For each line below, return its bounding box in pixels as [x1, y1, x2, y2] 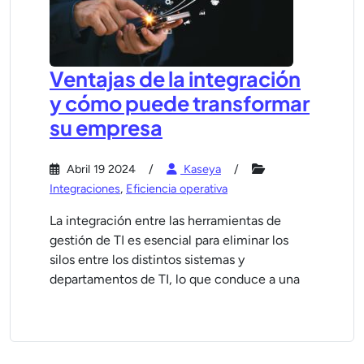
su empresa [50, 115, 162, 141]
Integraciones [50, 181, 120, 196]
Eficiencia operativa [126, 181, 227, 196]
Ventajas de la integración [50, 66, 301, 92]
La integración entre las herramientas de [50, 213, 281, 228]
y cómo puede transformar [50, 90, 310, 116]
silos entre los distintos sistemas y [50, 252, 245, 267]
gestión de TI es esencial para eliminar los [50, 232, 288, 248]
